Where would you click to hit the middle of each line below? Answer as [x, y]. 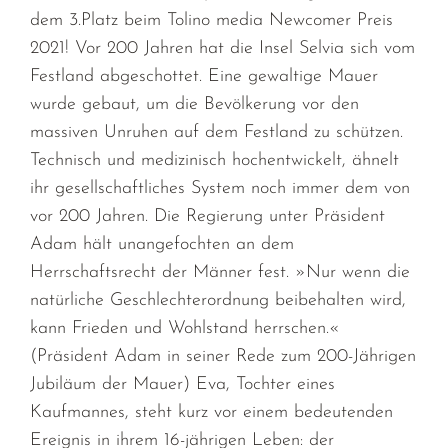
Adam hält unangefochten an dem [162, 245]
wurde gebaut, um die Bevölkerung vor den [195, 105]
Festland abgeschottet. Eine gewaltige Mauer [204, 77]
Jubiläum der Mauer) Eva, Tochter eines [183, 385]
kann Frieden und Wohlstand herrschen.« [185, 329]
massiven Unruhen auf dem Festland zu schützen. [217, 133]
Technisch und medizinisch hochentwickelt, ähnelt [215, 161]
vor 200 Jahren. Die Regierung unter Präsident [208, 217]
